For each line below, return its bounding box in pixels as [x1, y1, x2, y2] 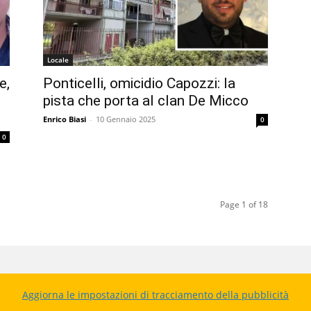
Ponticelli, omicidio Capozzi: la [43, 74, 235, 92]
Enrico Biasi [43, 113, 86, 124]
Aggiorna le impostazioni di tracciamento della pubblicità [22, 287, 289, 301]
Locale [47, 54, 69, 65]
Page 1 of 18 [220, 198, 268, 210]
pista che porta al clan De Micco [43, 92, 249, 109]
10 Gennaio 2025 [96, 113, 155, 124]
